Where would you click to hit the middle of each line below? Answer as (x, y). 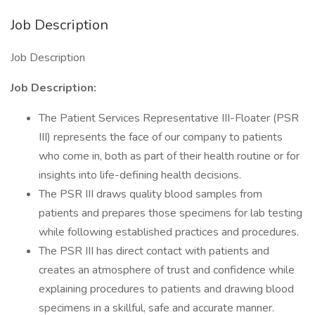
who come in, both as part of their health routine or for (169, 156)
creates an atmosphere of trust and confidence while (167, 270)
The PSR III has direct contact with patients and (154, 251)
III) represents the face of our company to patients (161, 137)
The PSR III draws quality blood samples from (150, 194)
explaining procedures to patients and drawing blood (166, 289)
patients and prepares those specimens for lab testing (171, 213)
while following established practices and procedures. (169, 232)
